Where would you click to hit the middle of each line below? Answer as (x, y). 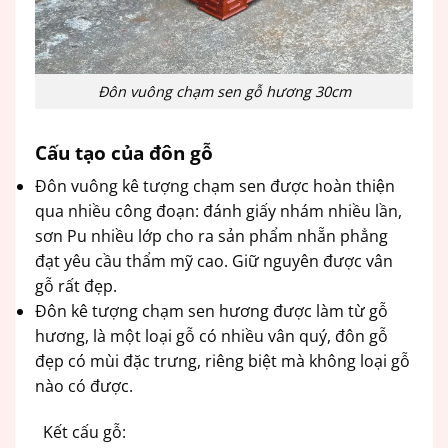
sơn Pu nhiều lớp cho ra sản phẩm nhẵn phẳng (211, 236)
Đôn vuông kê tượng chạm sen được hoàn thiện (215, 186)
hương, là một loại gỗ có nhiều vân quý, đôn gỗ (211, 336)
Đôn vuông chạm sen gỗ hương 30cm (224, 91)
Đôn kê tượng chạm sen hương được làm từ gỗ (211, 311)
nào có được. (84, 386)
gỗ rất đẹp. (76, 286)
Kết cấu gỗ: (80, 432)
